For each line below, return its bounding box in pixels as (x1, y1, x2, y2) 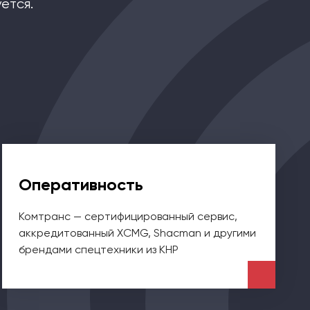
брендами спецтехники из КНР (19, 242, 179, 256)
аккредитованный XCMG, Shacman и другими (19, 226, 257, 239)
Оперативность (19, 174, 144, 194)
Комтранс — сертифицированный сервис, (19, 209, 238, 223)
